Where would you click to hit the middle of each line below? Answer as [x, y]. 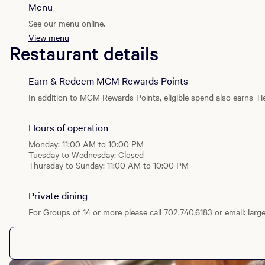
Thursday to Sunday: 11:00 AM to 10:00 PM [109, 165]
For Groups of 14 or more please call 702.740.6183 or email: [138, 212]
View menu [49, 38]
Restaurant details [84, 53]
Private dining [58, 195]
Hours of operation [68, 127]
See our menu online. [67, 23]
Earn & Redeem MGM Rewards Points [108, 81]
